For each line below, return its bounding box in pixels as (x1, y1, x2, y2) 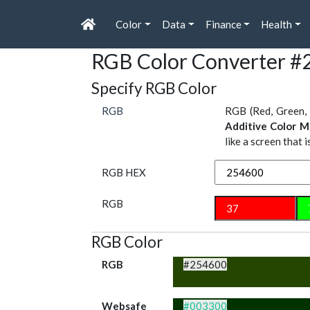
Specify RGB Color (91, 79, 217, 98)
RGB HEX (102, 166, 146, 179)
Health (261, 18, 293, 31)
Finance (205, 18, 241, 31)
